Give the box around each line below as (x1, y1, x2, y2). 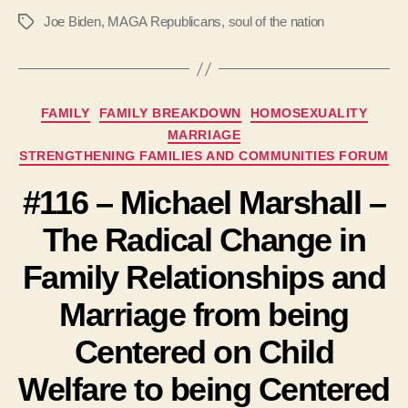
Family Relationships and (22, 258, 386, 296)
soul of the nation (228, 14, 325, 30)
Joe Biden (44, 14, 101, 30)
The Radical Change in (42, 220, 366, 259)
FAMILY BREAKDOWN (98, 106, 241, 121)
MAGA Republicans (107, 14, 222, 30)
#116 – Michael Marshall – (22, 183, 386, 221)
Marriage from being (59, 295, 349, 333)
